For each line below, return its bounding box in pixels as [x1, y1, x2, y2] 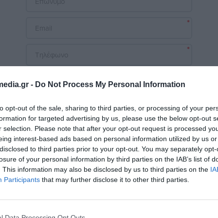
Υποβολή [94, 161, 124, 171]
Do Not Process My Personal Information [35, 80, 185, 89]
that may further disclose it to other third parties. [40, 176, 189, 183]
